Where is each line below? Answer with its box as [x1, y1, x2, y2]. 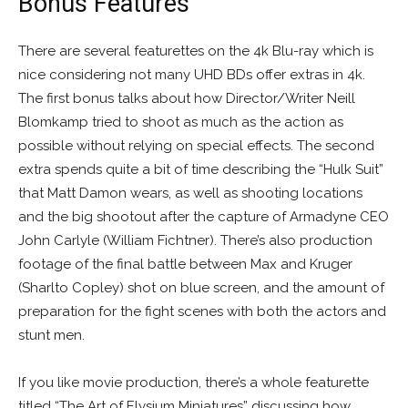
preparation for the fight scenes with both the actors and [18, 302, 386, 320]
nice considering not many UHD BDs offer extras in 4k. [18, 66, 365, 83]
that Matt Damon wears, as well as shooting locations [18, 184, 362, 201]
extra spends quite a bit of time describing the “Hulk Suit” [18, 160, 383, 178]
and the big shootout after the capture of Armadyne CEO [18, 208, 389, 225]
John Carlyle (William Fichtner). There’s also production [18, 231, 372, 249]
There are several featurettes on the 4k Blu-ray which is [18, 42, 373, 59]
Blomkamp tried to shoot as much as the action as [18, 113, 343, 130]
